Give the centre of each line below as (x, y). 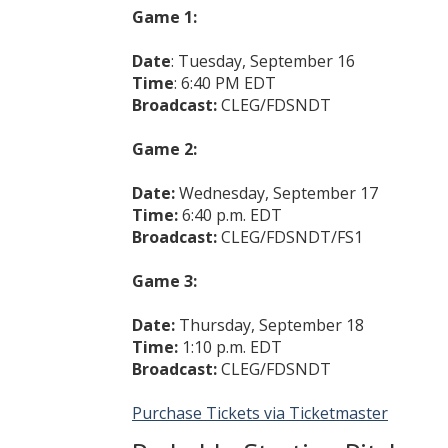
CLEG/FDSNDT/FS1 (292, 237)
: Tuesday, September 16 (263, 61)
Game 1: (164, 17)
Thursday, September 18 (269, 325)
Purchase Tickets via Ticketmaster (260, 413)
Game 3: (164, 281)
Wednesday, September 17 (278, 193)
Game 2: (164, 149)
